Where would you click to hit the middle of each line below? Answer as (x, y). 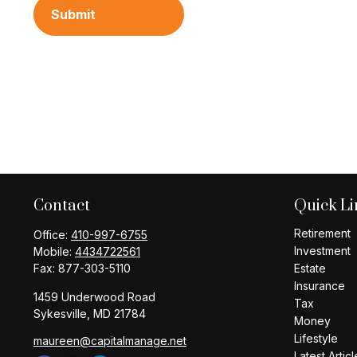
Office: (52, 235)
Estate (310, 269)
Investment (322, 251)
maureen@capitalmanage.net (110, 341)
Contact (62, 206)
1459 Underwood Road (94, 297)
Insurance (320, 286)
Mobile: (54, 252)
